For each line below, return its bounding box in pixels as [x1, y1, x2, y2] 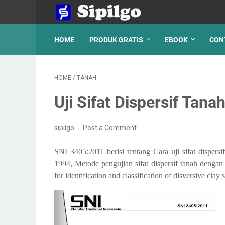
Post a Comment [83, 124, 137, 132]
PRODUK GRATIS [89, 36, 143, 44]
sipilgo [54, 124, 76, 132]
